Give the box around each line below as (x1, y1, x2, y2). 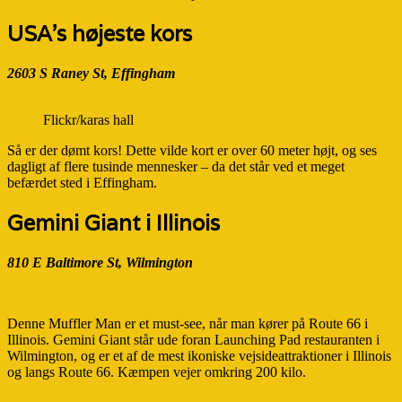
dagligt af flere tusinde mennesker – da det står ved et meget (7, 159, 345, 175)
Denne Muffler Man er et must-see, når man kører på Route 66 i (7, 316, 368, 332)
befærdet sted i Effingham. (7, 175, 157, 191)
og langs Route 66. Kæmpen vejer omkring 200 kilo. (7, 364, 306, 380)
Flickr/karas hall (43, 112, 134, 128)
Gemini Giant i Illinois (7, 209, 220, 238)
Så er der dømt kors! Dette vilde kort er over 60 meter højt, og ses (7, 143, 377, 159)
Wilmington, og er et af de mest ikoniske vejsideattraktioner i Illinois (7, 348, 391, 364)
